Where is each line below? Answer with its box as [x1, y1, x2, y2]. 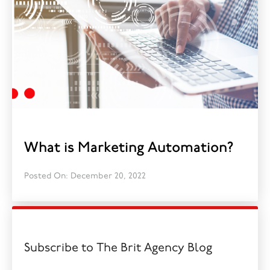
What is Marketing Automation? [24, 140, 233, 155]
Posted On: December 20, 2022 [24, 172, 146, 181]
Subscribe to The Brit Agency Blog [24, 242, 212, 254]
